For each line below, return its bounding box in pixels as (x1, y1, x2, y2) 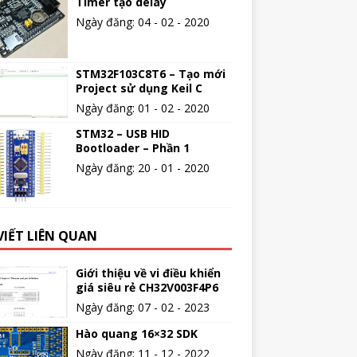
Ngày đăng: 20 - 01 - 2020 (75, 159, 210, 175)
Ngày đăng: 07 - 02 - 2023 (75, 299, 210, 315)
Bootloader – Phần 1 (75, 139, 190, 155)
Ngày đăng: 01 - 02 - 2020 (75, 100, 210, 116)
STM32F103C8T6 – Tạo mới (75, 65, 226, 81)
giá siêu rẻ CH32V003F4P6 (75, 279, 218, 295)
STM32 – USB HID (75, 125, 170, 141)
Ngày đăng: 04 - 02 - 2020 (75, 14, 210, 29)
